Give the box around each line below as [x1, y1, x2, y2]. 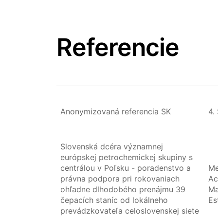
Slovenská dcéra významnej [60, 142, 163, 152]
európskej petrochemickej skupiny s [60, 152, 193, 163]
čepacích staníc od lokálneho [60, 195, 168, 205]
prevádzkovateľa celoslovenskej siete [60, 206, 200, 216]
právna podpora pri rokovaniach [60, 174, 180, 184]
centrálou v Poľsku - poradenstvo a [60, 163, 191, 173]
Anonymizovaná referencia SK [60, 107, 171, 117]
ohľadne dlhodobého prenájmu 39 [60, 184, 186, 195]
